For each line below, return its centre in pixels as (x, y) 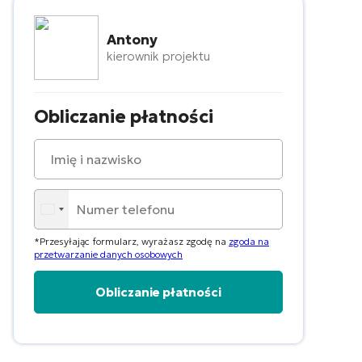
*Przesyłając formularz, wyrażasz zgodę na (131, 241)
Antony (132, 40)
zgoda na (249, 241)
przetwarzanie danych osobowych (108, 254)
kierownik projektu (158, 56)
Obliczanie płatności (124, 117)
